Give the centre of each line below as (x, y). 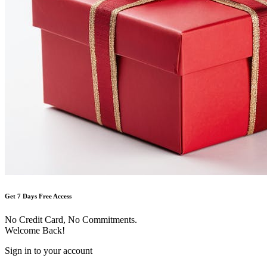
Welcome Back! (35, 230)
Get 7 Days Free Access (38, 196)
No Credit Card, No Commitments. (71, 219)
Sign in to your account (49, 250)
